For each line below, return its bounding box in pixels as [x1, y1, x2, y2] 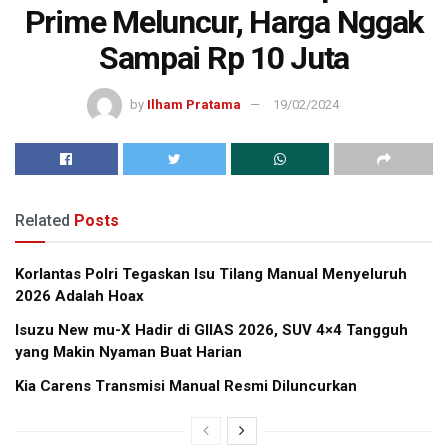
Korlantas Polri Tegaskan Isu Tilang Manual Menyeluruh [15, 265, 407, 284]
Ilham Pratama [147, 97, 241, 113]
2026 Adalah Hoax [15, 287, 144, 306]
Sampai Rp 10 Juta [98, 38, 350, 77]
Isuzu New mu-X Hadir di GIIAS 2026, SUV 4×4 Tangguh [15, 321, 408, 340]
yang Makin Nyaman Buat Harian [15, 343, 242, 362]
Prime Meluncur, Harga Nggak [24, 2, 424, 41]
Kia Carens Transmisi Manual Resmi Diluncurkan [15, 377, 357, 396]
